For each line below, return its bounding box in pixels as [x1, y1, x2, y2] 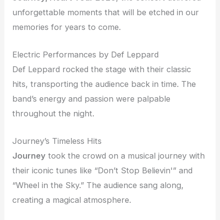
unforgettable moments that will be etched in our [12, 7, 199, 17]
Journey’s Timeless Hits [12, 136, 102, 146]
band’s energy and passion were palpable [12, 93, 171, 104]
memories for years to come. [12, 22, 121, 32]
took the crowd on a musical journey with [46, 151, 205, 161]
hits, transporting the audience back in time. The [12, 79, 196, 89]
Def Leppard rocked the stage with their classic [12, 64, 192, 74]
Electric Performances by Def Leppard [12, 49, 159, 59]
